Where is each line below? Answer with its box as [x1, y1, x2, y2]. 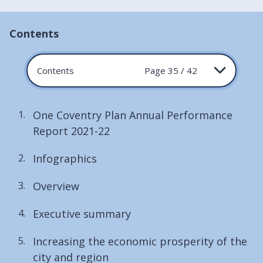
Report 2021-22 [33, 123, 110, 138]
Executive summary [33, 206, 131, 221]
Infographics [33, 151, 97, 166]
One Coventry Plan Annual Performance [33, 107, 232, 122]
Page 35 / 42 [144, 64, 198, 76]
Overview [33, 178, 79, 193]
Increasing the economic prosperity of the [33, 234, 247, 248]
